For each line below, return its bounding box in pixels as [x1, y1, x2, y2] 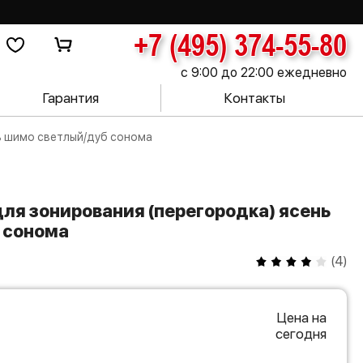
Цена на [276, 310, 327, 326]
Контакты [223, 90, 285, 106]
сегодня [275, 326, 327, 342]
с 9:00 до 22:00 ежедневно [181, 65, 347, 80]
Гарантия [41, 90, 99, 106]
